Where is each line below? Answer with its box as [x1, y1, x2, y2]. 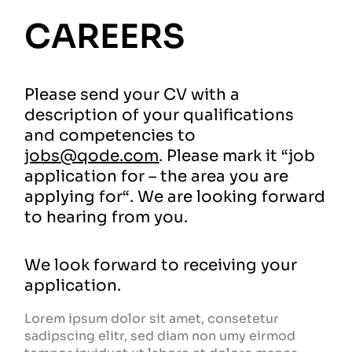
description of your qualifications [24, 105, 295, 125]
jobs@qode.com [24, 146, 159, 166]
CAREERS [24, 16, 185, 57]
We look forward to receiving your [24, 255, 298, 275]
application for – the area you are [24, 167, 289, 186]
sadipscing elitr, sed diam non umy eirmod [24, 328, 296, 344]
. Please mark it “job [159, 146, 316, 166]
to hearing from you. [24, 207, 189, 227]
